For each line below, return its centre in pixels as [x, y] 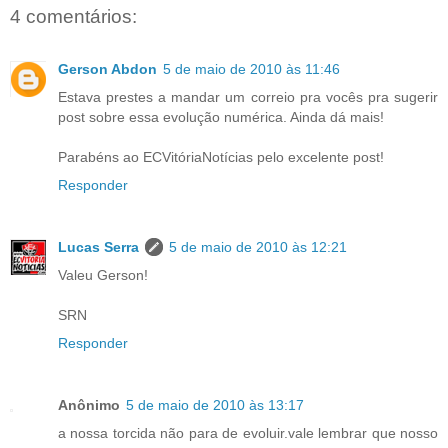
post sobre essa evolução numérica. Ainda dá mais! [221, 116]
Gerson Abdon [107, 68]
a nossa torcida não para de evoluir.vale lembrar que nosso [248, 432]
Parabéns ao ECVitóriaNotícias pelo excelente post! [221, 156]
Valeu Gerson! [103, 274]
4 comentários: [73, 17]
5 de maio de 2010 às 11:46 [251, 68]
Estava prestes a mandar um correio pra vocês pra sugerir [248, 96]
